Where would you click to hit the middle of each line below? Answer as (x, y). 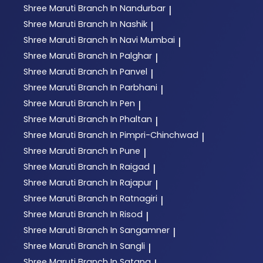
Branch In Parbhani (118, 88)
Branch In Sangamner (124, 230)
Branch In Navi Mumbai (127, 40)
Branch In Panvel (113, 72)
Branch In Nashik (113, 24)
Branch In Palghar (115, 56)
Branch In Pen (107, 104)
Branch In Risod (110, 215)
